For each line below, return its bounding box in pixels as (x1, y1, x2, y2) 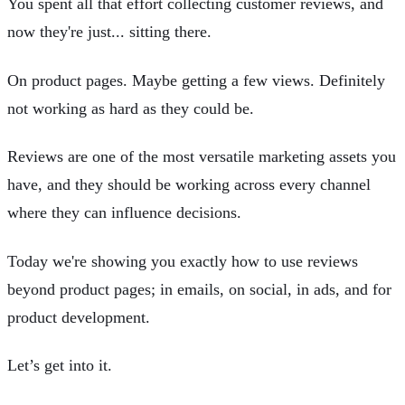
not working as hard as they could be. (7, 99, 254, 118)
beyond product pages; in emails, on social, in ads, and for (7, 279, 391, 298)
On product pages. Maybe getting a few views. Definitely (7, 71, 385, 89)
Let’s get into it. (7, 356, 112, 374)
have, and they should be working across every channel (7, 175, 371, 194)
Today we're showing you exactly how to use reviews (7, 251, 358, 270)
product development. (7, 307, 150, 326)
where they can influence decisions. (7, 203, 241, 222)
